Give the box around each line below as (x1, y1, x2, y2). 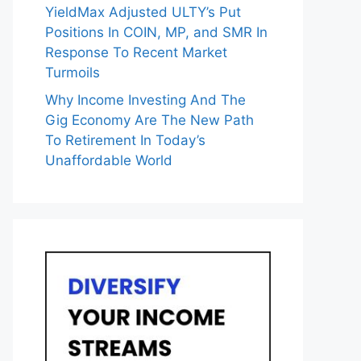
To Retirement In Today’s (45, 131, 205, 148)
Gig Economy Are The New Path (45, 111, 254, 128)
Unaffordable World (45, 151, 172, 168)
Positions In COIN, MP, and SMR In (45, 24, 268, 41)
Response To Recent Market (45, 44, 227, 61)
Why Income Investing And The (45, 91, 246, 108)
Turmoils (45, 64, 100, 81)
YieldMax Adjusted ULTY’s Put (45, 4, 241, 21)
